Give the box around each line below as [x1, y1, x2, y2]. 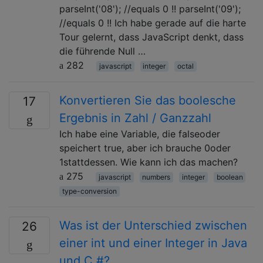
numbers [142, 172, 171, 181]
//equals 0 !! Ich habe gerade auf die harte [59, 16, 246, 29]
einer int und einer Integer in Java [59, 235, 247, 250]
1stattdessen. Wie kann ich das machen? [59, 156, 238, 168]
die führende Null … [59, 45, 146, 57]
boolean [216, 172, 243, 181]
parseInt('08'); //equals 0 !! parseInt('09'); [59, 2, 241, 15]
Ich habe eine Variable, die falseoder [59, 127, 220, 140]
